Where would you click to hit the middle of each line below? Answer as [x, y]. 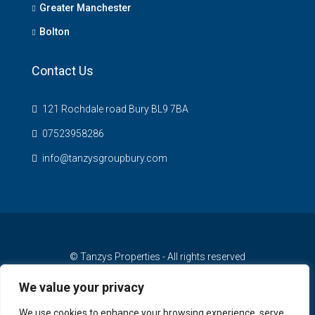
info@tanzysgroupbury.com [105, 158]
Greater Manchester [85, 8]
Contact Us [63, 71]
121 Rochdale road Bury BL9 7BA [114, 109]
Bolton [54, 32]
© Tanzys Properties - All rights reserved [157, 257]
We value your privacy [82, 287]
